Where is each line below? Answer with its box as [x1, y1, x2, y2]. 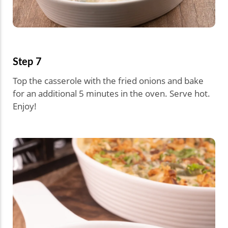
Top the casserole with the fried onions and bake [13, 74, 204, 87]
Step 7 [13, 53, 42, 68]
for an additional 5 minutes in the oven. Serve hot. [13, 87, 210, 99]
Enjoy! [13, 100, 37, 112]
